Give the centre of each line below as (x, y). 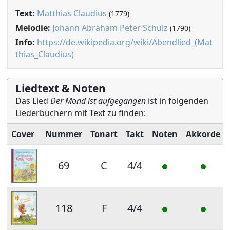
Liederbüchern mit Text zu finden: (81, 113)
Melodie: (33, 28)
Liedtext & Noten (61, 88)
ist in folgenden (177, 101)
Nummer (64, 134)
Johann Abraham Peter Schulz (110, 28)
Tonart (104, 134)
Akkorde (203, 134)
